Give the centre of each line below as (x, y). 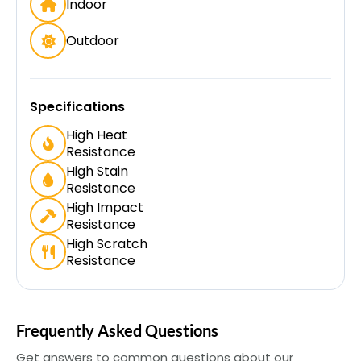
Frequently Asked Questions (117, 331)
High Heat (97, 135)
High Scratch (107, 243)
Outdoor (93, 41)
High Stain (97, 171)
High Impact (105, 207)
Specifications (77, 107)
